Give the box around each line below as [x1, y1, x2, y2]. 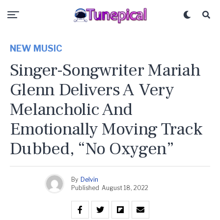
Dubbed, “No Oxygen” [10, 137, 174, 160]
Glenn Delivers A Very [10, 79, 174, 101]
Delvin [81, 175, 98, 183]
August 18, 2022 [102, 184, 148, 192]
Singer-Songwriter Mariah [10, 59, 200, 82]
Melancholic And [10, 98, 133, 121]
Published [71, 184, 99, 192]
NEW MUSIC [10, 43, 62, 54]
